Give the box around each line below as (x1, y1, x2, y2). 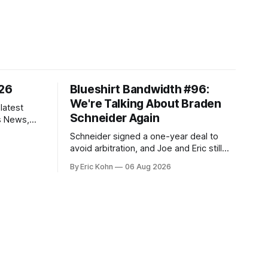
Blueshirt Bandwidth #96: (69, 83, 209, 97)
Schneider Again (69, 111, 160, 126)
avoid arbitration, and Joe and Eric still (69, 143, 222, 154)
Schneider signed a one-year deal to (69, 131, 218, 142)
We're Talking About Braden (69, 97, 221, 111)
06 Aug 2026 (124, 162, 172, 172)
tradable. (69, 167, 106, 178)
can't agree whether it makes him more (69, 155, 229, 166)
